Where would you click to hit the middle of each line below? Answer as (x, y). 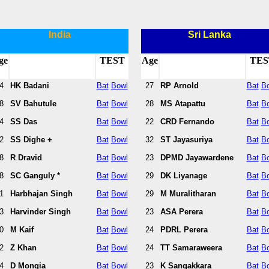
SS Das (23, 121)
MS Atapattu (183, 103)
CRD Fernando (187, 121)
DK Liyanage (183, 175)
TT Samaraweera (191, 247)
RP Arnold (179, 85)
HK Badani (29, 85)
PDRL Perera (184, 229)
